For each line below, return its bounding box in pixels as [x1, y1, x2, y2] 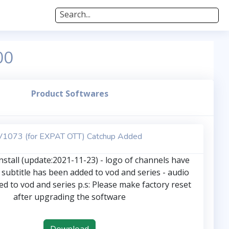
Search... [60, 9, 90, 20]
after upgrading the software [13, 191, 126, 202]
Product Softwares [31, 88, 108, 99]
